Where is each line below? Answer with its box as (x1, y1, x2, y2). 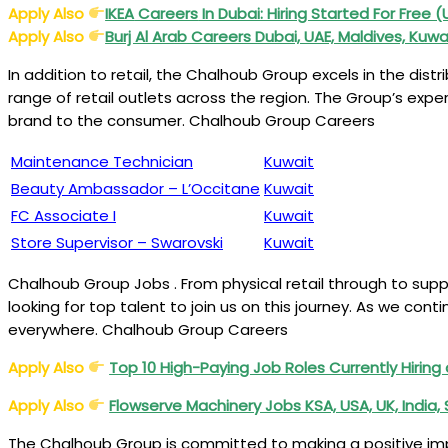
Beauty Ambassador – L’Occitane (11, 177, 260, 199)
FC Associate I (11, 204, 116, 226)
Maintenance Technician (11, 150, 193, 172)
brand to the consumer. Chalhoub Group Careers (8, 109, 375, 131)
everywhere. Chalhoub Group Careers (8, 318, 288, 340)
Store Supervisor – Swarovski (11, 231, 223, 253)
